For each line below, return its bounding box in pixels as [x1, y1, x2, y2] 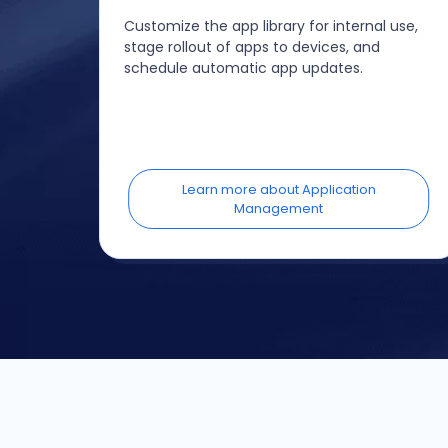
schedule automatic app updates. [123, 58, 363, 78]
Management [234, 199, 324, 218]
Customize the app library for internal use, [123, 16, 418, 36]
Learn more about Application [181, 180, 376, 199]
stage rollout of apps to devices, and [123, 37, 380, 57]
